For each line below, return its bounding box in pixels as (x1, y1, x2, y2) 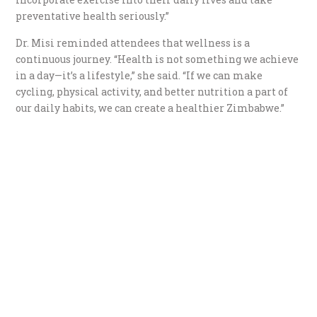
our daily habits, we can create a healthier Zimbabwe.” (16, 100, 285, 115)
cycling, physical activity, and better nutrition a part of (16, 84, 289, 98)
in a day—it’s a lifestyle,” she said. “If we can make (16, 68, 263, 82)
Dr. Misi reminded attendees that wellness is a (16, 35, 250, 50)
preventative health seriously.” (16, 8, 170, 23)
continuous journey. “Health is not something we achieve (16, 52, 299, 66)
